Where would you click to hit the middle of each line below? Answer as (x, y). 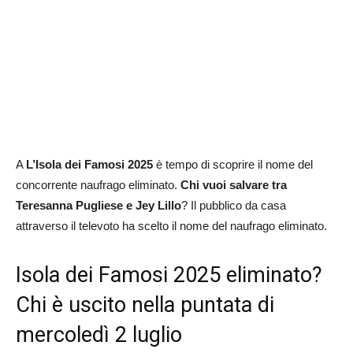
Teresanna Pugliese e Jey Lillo (98, 206)
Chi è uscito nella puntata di (145, 305)
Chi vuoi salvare (225, 185)
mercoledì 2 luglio (99, 335)
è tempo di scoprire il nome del (233, 165)
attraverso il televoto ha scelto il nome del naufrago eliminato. (171, 226)
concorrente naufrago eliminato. (98, 185)
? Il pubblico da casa (234, 206)
